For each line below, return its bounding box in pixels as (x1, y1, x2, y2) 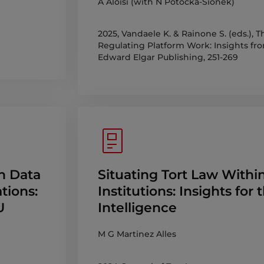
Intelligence (98, 200, 177, 216)
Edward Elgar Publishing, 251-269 (98, 52, 238, 63)
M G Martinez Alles (98, 229, 176, 240)
